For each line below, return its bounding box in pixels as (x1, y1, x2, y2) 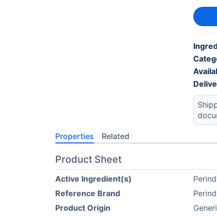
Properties (55, 131, 94, 141)
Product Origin (55, 203, 110, 213)
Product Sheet (55, 154, 122, 165)
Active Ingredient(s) (55, 174, 132, 184)
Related (102, 131, 129, 141)
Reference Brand (55, 188, 120, 198)
